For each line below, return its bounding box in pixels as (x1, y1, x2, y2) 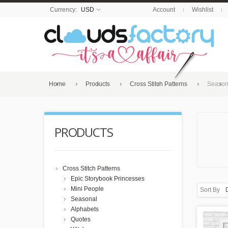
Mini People (71, 185, 104, 192)
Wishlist (192, 6, 213, 13)
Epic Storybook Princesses (71, 175, 145, 182)
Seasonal (71, 195, 97, 203)
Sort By (200, 186, 220, 193)
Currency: (50, 6, 78, 13)
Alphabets (71, 206, 99, 213)
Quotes (71, 216, 91, 223)
